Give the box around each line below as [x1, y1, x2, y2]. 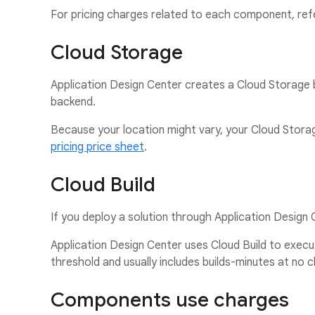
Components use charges [51, 288, 289, 312]
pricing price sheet [51, 140, 144, 154]
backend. [51, 95, 96, 109]
